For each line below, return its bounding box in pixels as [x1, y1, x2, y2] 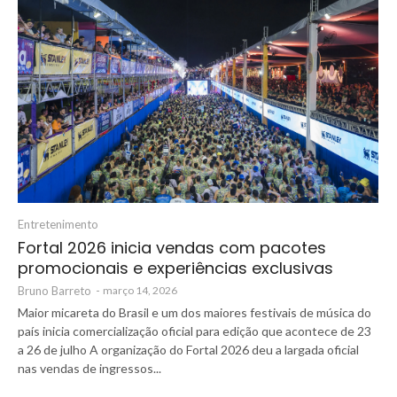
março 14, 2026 [103, 284, 177, 298]
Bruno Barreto [18, 283, 91, 298]
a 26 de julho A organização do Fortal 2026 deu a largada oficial [18, 342, 359, 358]
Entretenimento [18, 217, 98, 232]
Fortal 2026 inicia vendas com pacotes [18, 237, 326, 260]
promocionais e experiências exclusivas [18, 257, 333, 280]
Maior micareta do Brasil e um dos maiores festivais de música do [18, 305, 371, 321]
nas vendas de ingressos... [18, 361, 161, 377]
